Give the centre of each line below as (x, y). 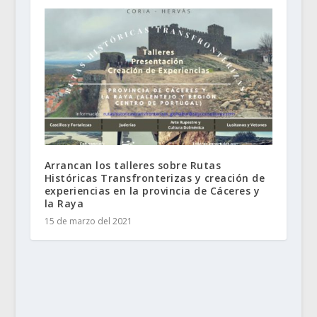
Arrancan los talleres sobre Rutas (133, 166)
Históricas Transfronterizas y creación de (155, 178)
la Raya (64, 204)
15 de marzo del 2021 (88, 221)
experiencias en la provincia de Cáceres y (152, 191)
